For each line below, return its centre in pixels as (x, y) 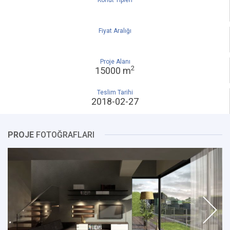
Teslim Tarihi (115, 92)
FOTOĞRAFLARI (64, 135)
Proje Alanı (115, 62)
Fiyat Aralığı (115, 31)
